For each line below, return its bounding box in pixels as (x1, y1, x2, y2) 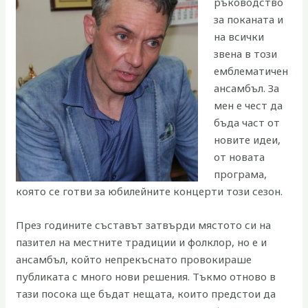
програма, (213, 167, 267, 181)
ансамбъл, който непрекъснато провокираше (16, 252, 252, 267)
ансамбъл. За (213, 81, 279, 96)
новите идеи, (213, 133, 280, 147)
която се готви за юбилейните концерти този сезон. (16, 184, 283, 199)
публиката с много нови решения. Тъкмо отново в (16, 269, 276, 284)
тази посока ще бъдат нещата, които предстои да (16, 287, 276, 301)
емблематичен (213, 64, 288, 78)
